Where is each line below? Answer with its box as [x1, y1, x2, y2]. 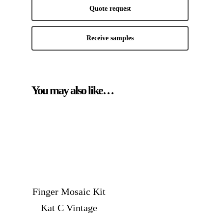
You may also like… [31, 83, 113, 97]
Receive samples [86, 34, 134, 42]
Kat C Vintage [41, 202, 98, 214]
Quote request [89, 5, 131, 13]
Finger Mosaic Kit [32, 186, 106, 197]
